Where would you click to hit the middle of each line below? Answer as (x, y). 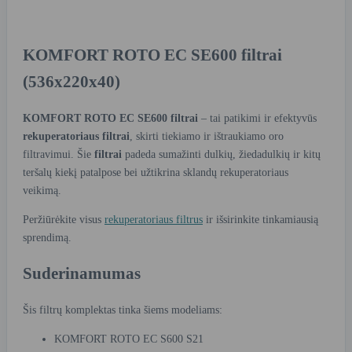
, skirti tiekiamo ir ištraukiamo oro (207, 136)
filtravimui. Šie (59, 154)
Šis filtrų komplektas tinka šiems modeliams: (123, 310)
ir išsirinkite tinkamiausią (260, 219)
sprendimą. (47, 237)
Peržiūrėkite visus (64, 219)
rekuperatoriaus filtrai (76, 136)
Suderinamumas (82, 274)
